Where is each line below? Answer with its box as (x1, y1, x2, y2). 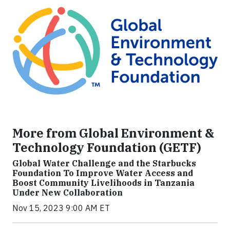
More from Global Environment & (12, 125, 214, 141)
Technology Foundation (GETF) (12, 140, 201, 156)
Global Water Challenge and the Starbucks (12, 158, 196, 169)
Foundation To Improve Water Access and (12, 168, 193, 179)
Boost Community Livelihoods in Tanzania (12, 178, 195, 188)
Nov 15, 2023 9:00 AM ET (12, 203, 110, 214)
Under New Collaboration (12, 187, 123, 198)
